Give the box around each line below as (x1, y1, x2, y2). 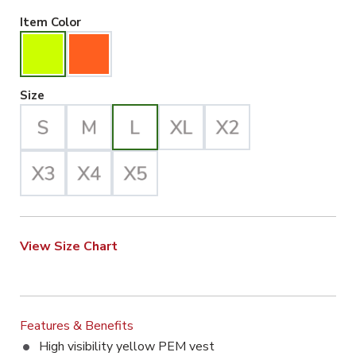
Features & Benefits (20, 317, 133, 335)
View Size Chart (20, 238, 118, 255)
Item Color (20, 14, 81, 30)
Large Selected (44, 87, 134, 103)
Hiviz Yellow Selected (80, 14, 207, 29)
